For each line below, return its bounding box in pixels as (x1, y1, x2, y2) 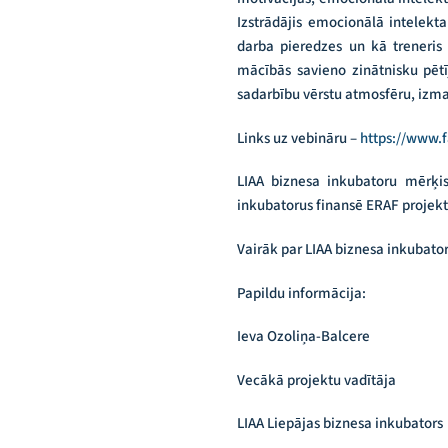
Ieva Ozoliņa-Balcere (237, 326, 370, 348)
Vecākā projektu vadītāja (237, 369, 396, 391)
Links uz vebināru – (237, 127, 360, 149)
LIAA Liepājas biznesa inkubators (237, 413, 443, 435)
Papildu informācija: (237, 282, 366, 304)
